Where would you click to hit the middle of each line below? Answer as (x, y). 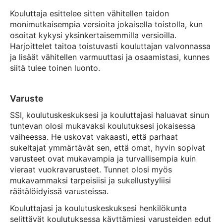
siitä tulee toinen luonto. (55, 68)
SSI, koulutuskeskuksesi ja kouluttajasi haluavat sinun (110, 115)
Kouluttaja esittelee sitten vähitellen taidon (89, 13)
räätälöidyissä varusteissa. (59, 191)
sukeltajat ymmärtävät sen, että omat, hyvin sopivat (108, 148)
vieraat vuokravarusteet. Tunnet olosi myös (91, 169)
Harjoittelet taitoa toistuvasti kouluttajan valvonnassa (110, 46)
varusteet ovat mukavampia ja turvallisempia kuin (103, 159)
